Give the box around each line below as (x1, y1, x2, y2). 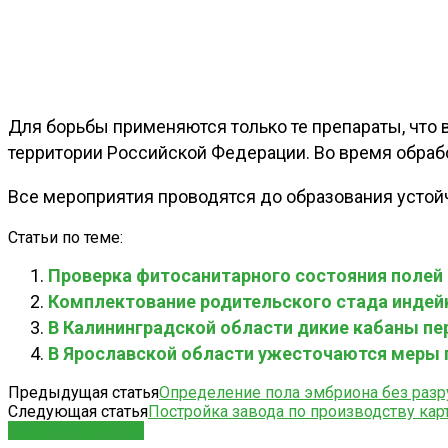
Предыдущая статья (8, 382, 159, 402)
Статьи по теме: (8, 227, 123, 247)
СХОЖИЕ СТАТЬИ (8, 420, 144, 440)
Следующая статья (8, 401, 148, 421)
